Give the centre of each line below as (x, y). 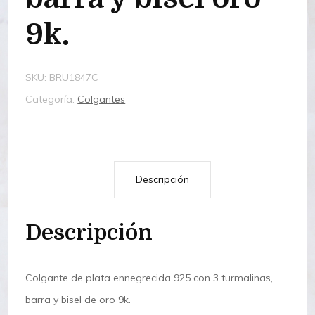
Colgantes (102, 99)
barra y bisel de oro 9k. (78, 299)
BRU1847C (74, 77)
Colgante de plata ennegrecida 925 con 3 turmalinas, (149, 277)
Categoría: (52, 99)
